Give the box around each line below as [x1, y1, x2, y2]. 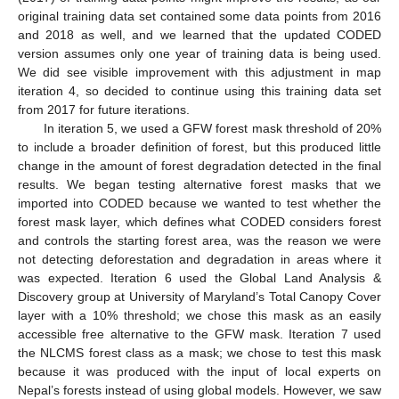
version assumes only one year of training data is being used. [18, 46, 381, 61]
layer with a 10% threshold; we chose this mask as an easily [18, 308, 381, 323]
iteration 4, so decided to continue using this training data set [18, 84, 381, 99]
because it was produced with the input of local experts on [18, 364, 381, 379]
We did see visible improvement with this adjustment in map [18, 65, 381, 80]
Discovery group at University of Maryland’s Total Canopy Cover [18, 289, 381, 305]
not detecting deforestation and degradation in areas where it [18, 252, 381, 267]
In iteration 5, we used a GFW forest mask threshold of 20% [43, 121, 381, 136]
